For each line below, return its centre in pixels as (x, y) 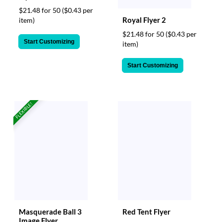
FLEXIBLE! (24, 110)
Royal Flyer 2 (144, 20)
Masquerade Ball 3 (50, 211)
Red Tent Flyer (146, 211)
